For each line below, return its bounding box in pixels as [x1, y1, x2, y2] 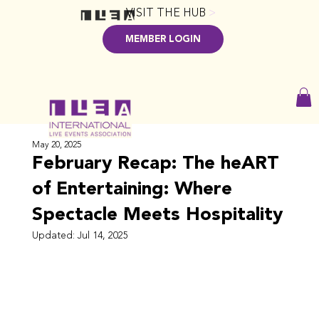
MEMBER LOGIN [125, 31, 202, 46]
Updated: [31, 227, 78, 243]
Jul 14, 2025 [77, 227, 128, 243]
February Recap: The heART [31, 148, 279, 178]
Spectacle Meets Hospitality [31, 199, 283, 229]
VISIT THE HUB [125, 4, 209, 21]
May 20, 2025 [31, 137, 81, 151]
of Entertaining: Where [31, 174, 232, 204]
